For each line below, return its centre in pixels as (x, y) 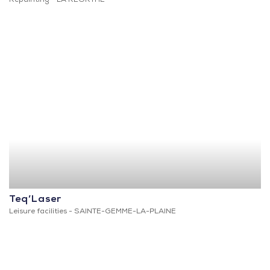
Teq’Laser (35, 200)
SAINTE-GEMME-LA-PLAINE (125, 212)
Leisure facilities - (42, 212)
